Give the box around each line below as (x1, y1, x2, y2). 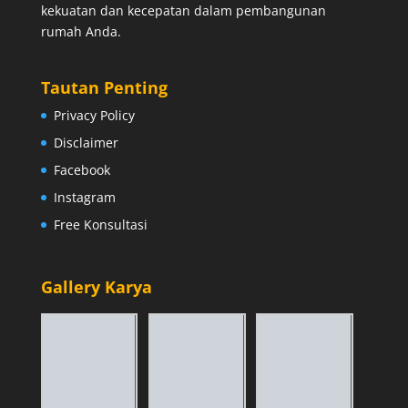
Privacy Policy (53, 107, 135, 125)
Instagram (53, 189, 116, 207)
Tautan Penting (40, 76, 168, 99)
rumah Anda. (40, 23, 121, 40)
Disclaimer (53, 134, 118, 152)
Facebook (53, 161, 110, 179)
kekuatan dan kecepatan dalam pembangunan (40, 2, 326, 19)
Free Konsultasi (53, 216, 148, 234)
